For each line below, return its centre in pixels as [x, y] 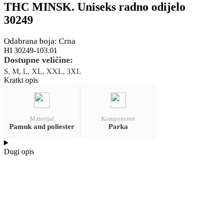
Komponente [118, 118]
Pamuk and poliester [42, 126]
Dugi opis [19, 151]
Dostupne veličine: [38, 60]
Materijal [42, 118]
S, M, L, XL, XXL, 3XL [43, 71]
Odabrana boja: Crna [40, 41]
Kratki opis [21, 80]
